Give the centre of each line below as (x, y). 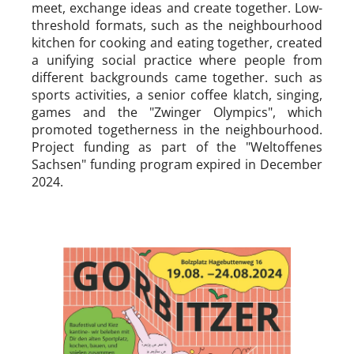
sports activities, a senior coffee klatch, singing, (177, 94)
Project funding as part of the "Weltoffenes (177, 147)
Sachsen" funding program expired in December (177, 164)
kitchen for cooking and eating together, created (177, 42)
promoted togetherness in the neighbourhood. (177, 129)
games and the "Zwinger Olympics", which (177, 112)
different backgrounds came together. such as (177, 77)
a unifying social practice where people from (177, 60)
